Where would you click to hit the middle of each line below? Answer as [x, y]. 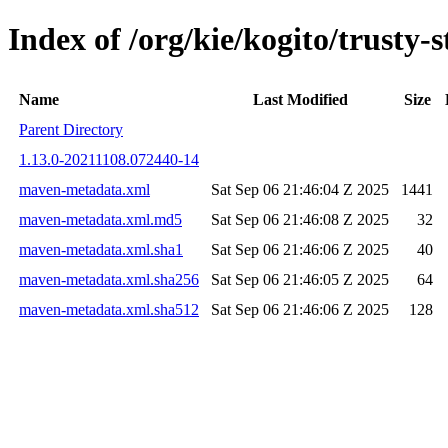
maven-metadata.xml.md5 [100, 219]
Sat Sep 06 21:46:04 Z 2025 [300, 189]
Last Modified [300, 99]
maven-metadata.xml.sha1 [101, 249]
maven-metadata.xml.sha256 [109, 279]
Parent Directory [71, 129]
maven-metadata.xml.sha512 [109, 309]
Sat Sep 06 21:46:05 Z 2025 [300, 279]
